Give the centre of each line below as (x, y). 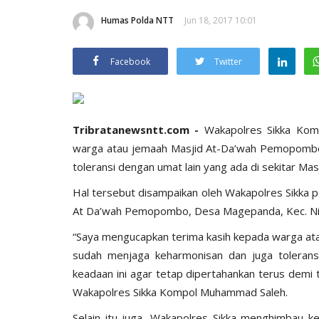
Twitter (228, 61)
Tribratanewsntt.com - (138, 129)
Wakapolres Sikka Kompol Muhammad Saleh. (180, 292)
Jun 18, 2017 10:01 (221, 20)
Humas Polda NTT (137, 20)
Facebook (130, 61)
